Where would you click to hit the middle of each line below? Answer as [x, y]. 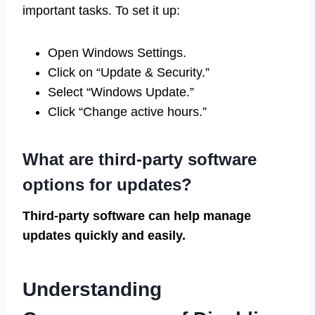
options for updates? [107, 185]
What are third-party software [140, 160]
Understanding [92, 290]
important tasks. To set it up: [101, 11]
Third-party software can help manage [137, 216]
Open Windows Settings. [117, 53]
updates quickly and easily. [104, 236]
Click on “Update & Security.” [129, 73]
